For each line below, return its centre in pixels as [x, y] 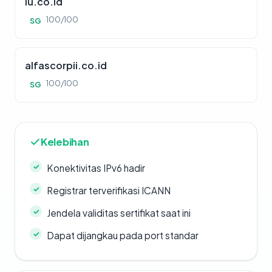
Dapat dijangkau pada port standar [123, 235]
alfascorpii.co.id [66, 65]
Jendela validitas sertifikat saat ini [119, 213]
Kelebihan [65, 142]
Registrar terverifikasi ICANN [109, 190]
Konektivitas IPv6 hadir [96, 168]
